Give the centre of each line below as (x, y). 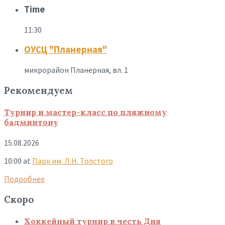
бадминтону (31, 122)
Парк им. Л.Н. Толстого (73, 161)
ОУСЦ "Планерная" (66, 50)
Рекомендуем (38, 90)
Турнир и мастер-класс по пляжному (85, 112)
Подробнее (24, 179)
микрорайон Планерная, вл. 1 (76, 70)
